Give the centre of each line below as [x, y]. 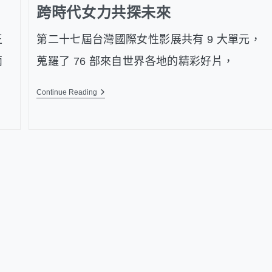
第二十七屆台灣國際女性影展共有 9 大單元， [149, 40]
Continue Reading [67, 93]
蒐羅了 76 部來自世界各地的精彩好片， [135, 62]
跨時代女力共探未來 [104, 13]
